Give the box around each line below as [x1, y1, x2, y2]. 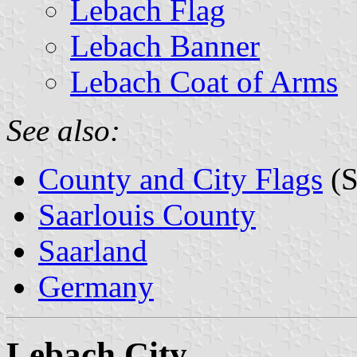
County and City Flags [38, 161, 323, 196]
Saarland [38, 233, 147, 268]
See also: [6, 112, 120, 147]
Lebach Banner [70, 28, 260, 63]
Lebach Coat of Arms [70, 64, 338, 99]
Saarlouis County [38, 197, 256, 232]
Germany [38, 269, 154, 304]
